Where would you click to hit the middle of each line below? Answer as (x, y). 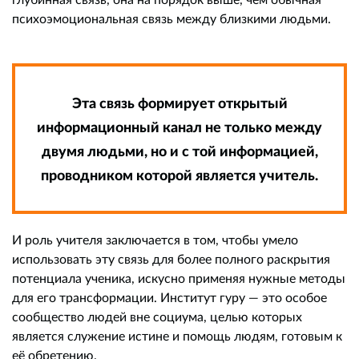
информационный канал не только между (179, 127)
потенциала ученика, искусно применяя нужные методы (179, 278)
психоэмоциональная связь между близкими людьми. (171, 18)
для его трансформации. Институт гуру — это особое (169, 297)
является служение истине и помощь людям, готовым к (177, 336)
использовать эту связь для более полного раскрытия (171, 259)
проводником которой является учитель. (179, 175)
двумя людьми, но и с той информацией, (179, 151)
